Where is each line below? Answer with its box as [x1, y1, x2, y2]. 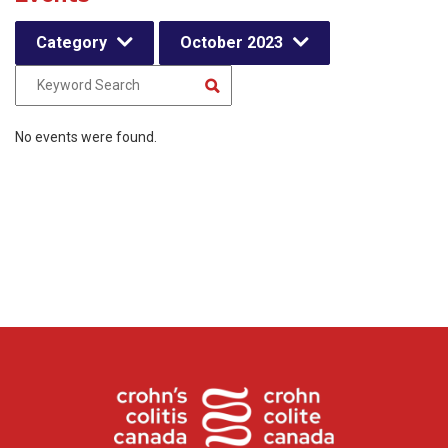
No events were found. [15, 129, 157, 145]
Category [36, 33, 107, 52]
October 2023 [180, 33, 283, 52]
